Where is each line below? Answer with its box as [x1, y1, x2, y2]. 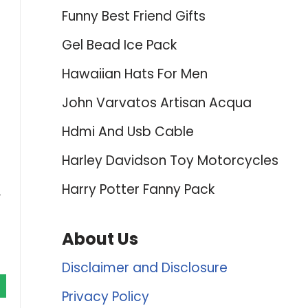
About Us [61, 228, 138, 250]
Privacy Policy [61, 287, 149, 306]
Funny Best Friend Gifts [61, 7, 206, 25]
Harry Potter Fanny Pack [61, 180, 214, 199]
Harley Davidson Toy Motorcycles [61, 151, 278, 170]
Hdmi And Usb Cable [61, 122, 194, 141]
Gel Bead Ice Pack [61, 36, 177, 54]
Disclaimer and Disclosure [61, 258, 228, 277]
